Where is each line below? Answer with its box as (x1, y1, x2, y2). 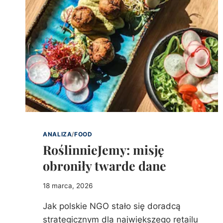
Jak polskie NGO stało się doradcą (43, 201, 181, 211)
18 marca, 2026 (43, 181, 93, 190)
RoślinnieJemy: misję (43, 141, 165, 158)
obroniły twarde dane (43, 157, 167, 174)
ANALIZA (43, 130, 72, 138)
